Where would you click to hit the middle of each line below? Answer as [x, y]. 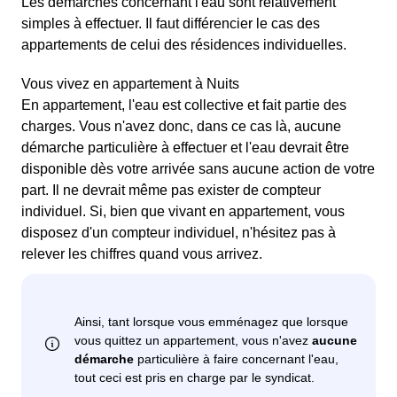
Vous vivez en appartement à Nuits [130, 84]
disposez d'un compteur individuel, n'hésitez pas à [179, 233]
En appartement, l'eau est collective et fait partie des [184, 105]
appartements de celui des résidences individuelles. [184, 45]
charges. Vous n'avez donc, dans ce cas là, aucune [181, 127]
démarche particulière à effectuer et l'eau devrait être [185, 148]
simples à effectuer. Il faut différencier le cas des [171, 24]
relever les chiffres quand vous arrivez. [142, 254]
